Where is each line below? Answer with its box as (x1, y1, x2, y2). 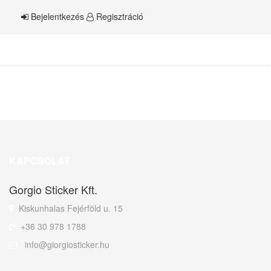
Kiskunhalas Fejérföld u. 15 (19, 202, 123, 214)
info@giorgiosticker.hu (22, 238, 109, 250)
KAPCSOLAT (9, 154, 70, 168)
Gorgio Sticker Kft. (9, 181, 97, 197)
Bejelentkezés (28, 10, 87, 22)
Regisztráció (94, 10, 143, 22)
